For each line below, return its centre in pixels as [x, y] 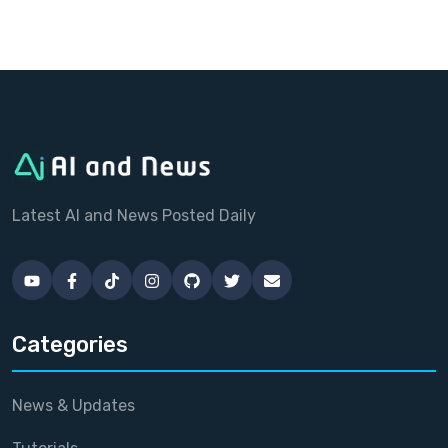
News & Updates [73, 406]
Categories [70, 345]
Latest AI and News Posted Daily [134, 216]
